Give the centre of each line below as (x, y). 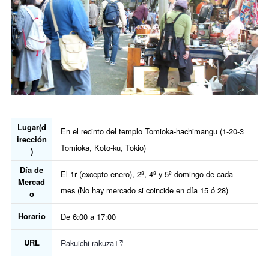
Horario (32, 216)
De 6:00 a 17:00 (88, 216)
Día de (32, 169)
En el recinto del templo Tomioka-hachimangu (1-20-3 (152, 131)
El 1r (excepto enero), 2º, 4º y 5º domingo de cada (147, 174)
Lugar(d (32, 127)
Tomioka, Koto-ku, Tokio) (103, 147)
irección (32, 139)
